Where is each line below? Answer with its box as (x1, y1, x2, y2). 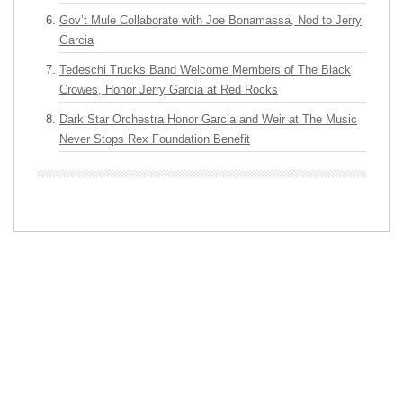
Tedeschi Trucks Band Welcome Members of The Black (59, 63, 351, 76)
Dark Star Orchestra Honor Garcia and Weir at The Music (59, 112, 357, 126)
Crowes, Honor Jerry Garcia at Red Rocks (59, 83, 278, 96)
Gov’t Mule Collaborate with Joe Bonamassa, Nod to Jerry (59, 13, 362, 27)
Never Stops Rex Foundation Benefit (59, 132, 250, 146)
